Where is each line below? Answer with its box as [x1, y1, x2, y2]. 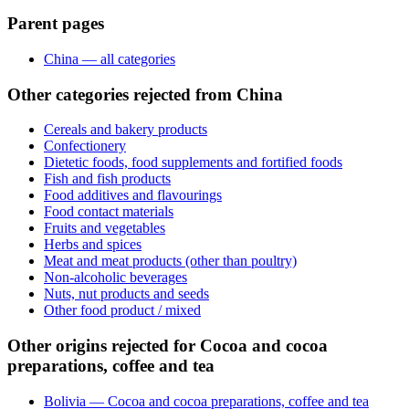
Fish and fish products [44, 171, 171, 187]
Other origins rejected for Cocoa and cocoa [7, 336, 328, 356]
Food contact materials [44, 204, 173, 220]
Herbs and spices [44, 236, 142, 253]
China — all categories [44, 51, 175, 68]
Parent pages [7, 14, 104, 34]
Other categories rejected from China [7, 84, 283, 104]
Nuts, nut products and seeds [44, 286, 209, 302]
